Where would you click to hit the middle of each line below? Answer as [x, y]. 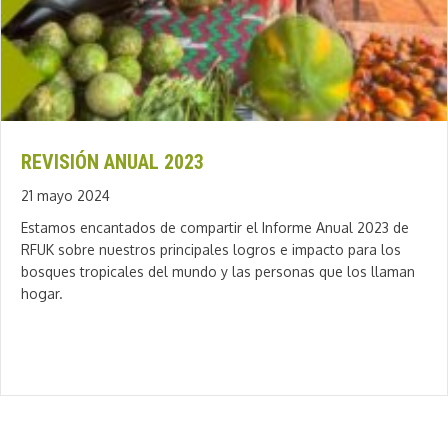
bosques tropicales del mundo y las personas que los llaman [218, 271]
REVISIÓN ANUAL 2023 [112, 161]
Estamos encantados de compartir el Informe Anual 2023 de [215, 227]
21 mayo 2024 [65, 195]
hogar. [42, 293]
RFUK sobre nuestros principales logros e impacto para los [211, 249]
